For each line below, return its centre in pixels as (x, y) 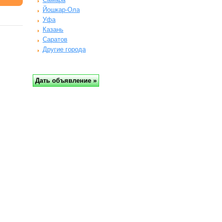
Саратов (55, 39)
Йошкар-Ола (61, 10)
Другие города (64, 49)
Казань (53, 29)
